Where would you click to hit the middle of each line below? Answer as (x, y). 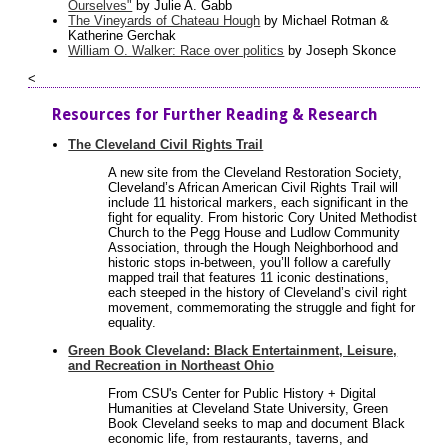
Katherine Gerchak (122, 36)
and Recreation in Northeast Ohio (171, 366)
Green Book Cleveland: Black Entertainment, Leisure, (233, 351)
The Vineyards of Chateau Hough (164, 21)
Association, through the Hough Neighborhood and (253, 248)
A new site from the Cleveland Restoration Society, (255, 173)
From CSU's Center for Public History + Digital (242, 394)
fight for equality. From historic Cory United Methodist (263, 218)
